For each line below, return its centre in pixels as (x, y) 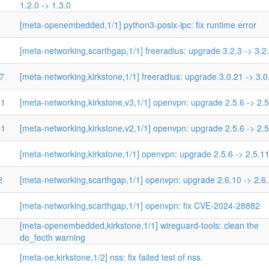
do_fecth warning (53, 237)
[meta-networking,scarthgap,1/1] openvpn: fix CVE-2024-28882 (140, 205)
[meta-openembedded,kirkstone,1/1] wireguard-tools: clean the (139, 225)
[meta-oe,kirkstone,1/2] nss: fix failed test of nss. (111, 257)
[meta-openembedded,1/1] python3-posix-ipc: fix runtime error (138, 25)
